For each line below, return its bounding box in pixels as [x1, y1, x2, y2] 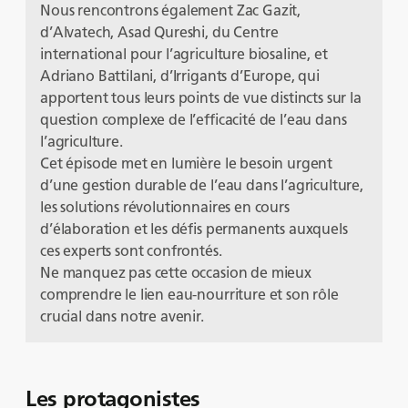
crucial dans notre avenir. [40, 307, 204, 325]
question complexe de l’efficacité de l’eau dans [40, 110, 347, 128]
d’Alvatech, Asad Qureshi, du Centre [40, 23, 279, 41]
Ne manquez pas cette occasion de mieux [40, 263, 311, 281]
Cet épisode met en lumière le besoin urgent [40, 154, 333, 172]
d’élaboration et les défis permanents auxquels [40, 219, 348, 238]
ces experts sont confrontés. [40, 241, 222, 260]
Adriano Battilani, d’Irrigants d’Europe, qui [40, 66, 320, 85]
